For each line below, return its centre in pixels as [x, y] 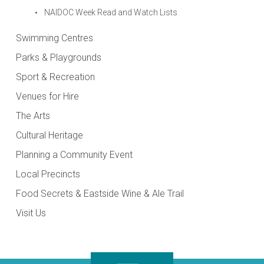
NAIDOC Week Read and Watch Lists [110, 12]
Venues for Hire [47, 96]
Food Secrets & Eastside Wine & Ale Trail [100, 193]
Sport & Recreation [55, 77]
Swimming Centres [54, 38]
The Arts [33, 115]
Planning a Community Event [74, 154]
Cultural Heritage [49, 135]
